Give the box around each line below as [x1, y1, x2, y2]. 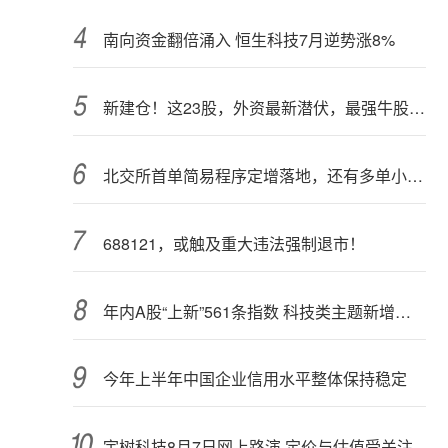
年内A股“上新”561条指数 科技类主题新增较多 [395, 299, 411, 323]
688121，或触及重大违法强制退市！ [103, 231, 365, 255]
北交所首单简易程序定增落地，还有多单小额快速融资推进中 [407, 163, 423, 187]
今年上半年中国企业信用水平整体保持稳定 [103, 367, 407, 391]
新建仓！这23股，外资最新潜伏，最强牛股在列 [409, 96, 425, 120]
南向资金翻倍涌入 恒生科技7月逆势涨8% [103, 28, 395, 52]
